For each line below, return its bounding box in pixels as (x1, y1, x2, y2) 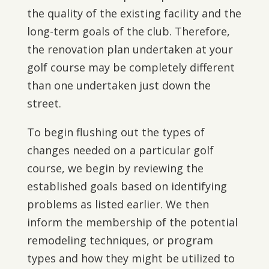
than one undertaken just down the (26, 78, 211, 92)
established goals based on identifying (26, 179, 227, 193)
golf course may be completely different (26, 60, 235, 74)
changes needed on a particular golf (26, 143, 214, 157)
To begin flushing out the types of (26, 125, 205, 139)
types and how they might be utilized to (26, 251, 235, 265)
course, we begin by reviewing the (26, 161, 204, 175)
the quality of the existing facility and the (26, 6, 241, 20)
